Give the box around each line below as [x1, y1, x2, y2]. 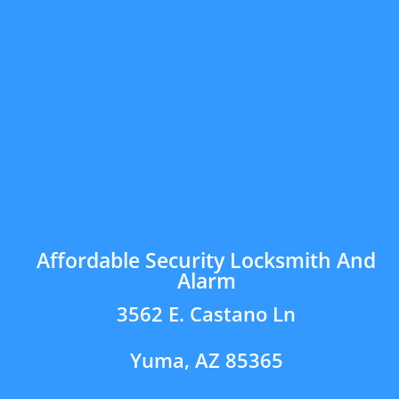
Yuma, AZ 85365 [129, 346, 283, 373]
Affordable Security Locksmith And [37, 245, 376, 274]
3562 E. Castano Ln [117, 299, 296, 327]
